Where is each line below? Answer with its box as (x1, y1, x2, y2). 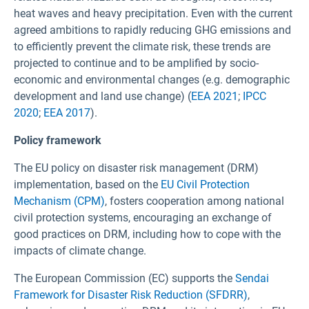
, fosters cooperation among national (105, 195, 284, 208)
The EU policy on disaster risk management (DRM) (14, 161, 259, 175)
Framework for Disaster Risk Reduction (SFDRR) (14, 288, 248, 302)
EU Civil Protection (161, 178, 250, 192)
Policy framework (14, 134, 101, 148)
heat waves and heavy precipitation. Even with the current (14, 7, 292, 21)
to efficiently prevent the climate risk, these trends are (14, 40, 270, 54)
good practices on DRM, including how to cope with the (14, 228, 281, 241)
